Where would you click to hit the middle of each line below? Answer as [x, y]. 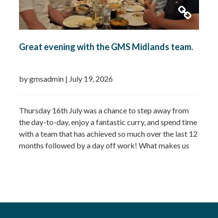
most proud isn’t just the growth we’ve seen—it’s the [103, 157]
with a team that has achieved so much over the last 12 [108, 133]
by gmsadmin [42, 78]
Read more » [168, 168]
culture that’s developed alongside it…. [83, 168]
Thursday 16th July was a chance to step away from [104, 110]
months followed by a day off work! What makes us [104, 145]
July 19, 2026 [91, 78]
